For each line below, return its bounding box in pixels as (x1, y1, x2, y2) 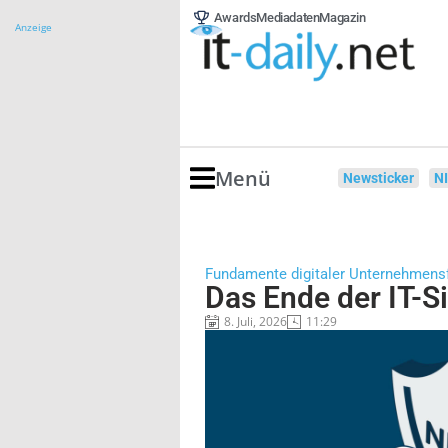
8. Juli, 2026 (224, 313, 287, 330)
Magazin (319, 10, 366, 25)
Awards (213, 10, 257, 25)
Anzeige (15, 20, 52, 34)
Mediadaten (256, 10, 320, 25)
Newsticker (343, 170, 415, 186)
